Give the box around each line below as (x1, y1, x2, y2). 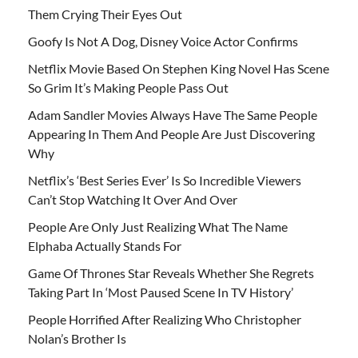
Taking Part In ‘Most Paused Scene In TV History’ (28, 284, 293, 300)
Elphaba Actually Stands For (28, 237, 181, 253)
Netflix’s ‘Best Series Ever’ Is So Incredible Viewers (28, 172, 301, 188)
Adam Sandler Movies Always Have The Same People (28, 106, 317, 122)
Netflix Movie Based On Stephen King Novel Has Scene (28, 60, 329, 76)
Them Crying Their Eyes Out (28, 6, 182, 22)
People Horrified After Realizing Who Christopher (28, 311, 301, 327)
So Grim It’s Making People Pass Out (28, 79, 229, 95)
